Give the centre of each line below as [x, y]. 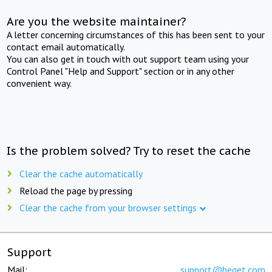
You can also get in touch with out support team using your [128, 59]
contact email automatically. [66, 46]
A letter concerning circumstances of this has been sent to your [136, 34]
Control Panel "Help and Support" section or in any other [121, 71]
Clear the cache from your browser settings [108, 207]
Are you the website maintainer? [97, 21]
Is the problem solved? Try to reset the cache [129, 151]
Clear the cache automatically [81, 173]
